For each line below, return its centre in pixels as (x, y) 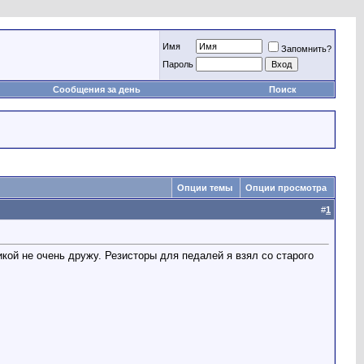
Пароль (178, 64)
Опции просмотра (286, 188)
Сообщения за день (97, 89)
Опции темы (205, 188)
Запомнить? (306, 49)
